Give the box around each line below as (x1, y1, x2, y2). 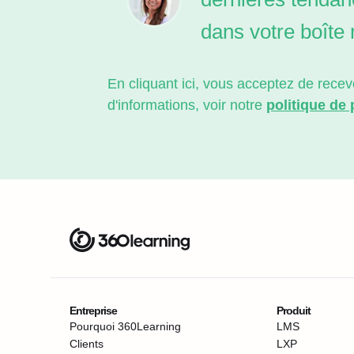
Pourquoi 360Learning (70, 320, 181, 333)
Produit (276, 304, 311, 317)
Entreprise (70, 304, 117, 317)
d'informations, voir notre (107, 97, 266, 113)
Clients (70, 337, 104, 350)
